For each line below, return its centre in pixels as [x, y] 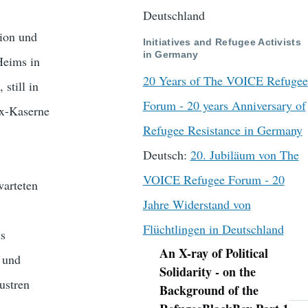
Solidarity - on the [207, 272]
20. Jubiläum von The [244, 155]
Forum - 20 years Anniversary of [224, 106]
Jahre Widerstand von [197, 205]
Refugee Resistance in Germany [222, 130]
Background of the [209, 290]
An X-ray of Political [213, 253]
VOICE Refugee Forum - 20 [213, 180]
